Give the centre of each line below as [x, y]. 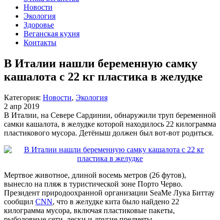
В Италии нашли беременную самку [101, 63]
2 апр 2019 [22, 106]
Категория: [23, 97]
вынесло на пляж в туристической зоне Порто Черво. [93, 184]
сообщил [20, 201]
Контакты [40, 42]
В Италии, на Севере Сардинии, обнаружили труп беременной [110, 115]
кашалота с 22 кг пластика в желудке [103, 76]
